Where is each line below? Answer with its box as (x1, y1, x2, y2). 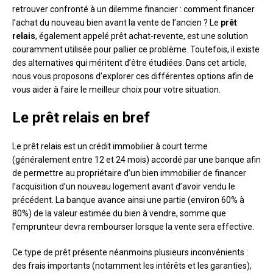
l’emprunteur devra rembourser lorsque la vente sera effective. (12, 222, 254, 232)
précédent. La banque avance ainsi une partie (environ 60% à (12, 195, 244, 205)
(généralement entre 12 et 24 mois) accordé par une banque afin (12, 155, 261, 165)
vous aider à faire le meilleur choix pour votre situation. (12, 85, 221, 95)
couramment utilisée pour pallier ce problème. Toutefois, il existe (12, 44, 260, 55)
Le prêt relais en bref (12, 109, 150, 127)
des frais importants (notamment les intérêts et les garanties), (12, 261, 252, 271)
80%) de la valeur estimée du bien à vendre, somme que (12, 208, 226, 219)
